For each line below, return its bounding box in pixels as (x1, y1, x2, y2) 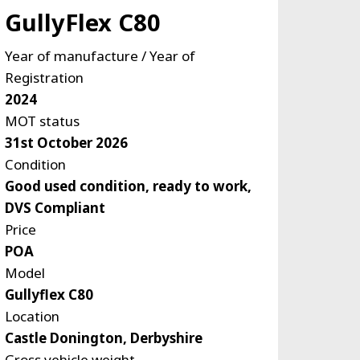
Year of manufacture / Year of (4, 47, 195, 66)
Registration (4, 68, 84, 88)
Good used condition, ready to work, (4, 177, 252, 196)
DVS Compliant (4, 198, 105, 218)
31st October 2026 (4, 133, 128, 153)
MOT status (4, 112, 80, 131)
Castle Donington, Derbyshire (4, 329, 202, 348)
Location (4, 307, 59, 326)
